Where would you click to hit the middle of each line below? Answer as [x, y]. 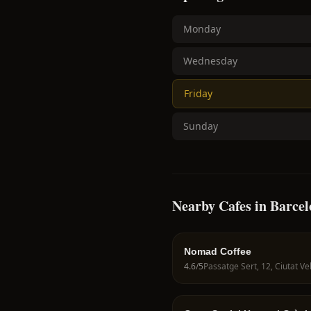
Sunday [201, 126]
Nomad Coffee [218, 251]
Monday [202, 29]
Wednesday [210, 61]
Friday [198, 93]
